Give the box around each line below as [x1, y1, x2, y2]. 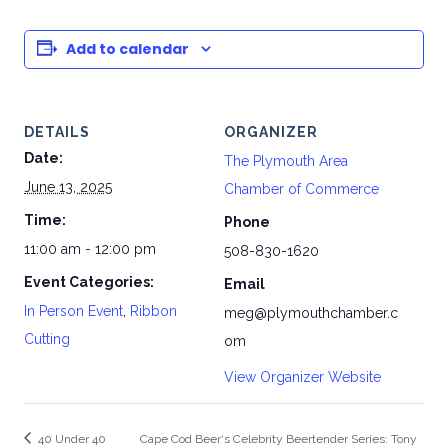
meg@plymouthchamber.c [224, 304, 398, 321]
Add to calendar [66, 38, 189, 59]
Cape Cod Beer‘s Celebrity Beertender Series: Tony [139, 431, 417, 446]
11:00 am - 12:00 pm [24, 240, 156, 257]
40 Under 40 [35, 431, 106, 446]
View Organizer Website [224, 368, 381, 385]
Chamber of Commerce [224, 180, 379, 197]
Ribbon [130, 302, 177, 319]
